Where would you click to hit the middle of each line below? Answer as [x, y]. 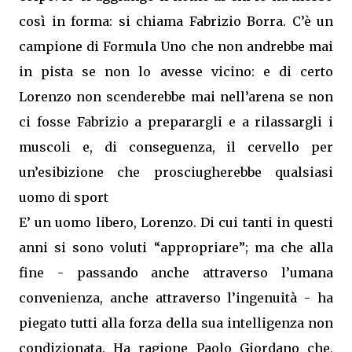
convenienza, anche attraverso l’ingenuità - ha [176, 298]
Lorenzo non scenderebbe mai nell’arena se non [176, 97]
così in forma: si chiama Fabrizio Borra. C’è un [176, 21]
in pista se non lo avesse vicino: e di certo [176, 71]
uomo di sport [64, 197]
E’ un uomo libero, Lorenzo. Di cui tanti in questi [176, 222]
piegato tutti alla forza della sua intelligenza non [176, 323]
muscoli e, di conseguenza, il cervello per [176, 147]
